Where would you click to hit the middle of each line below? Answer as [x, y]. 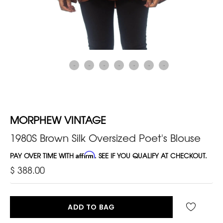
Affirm [85, 155]
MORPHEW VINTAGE [58, 119]
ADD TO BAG [91, 207]
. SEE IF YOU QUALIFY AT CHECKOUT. [151, 155]
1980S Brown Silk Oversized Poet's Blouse [105, 137]
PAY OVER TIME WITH [43, 155]
